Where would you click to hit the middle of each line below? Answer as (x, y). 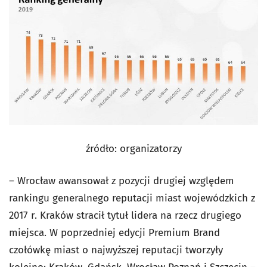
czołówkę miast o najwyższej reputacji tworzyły (116, 250)
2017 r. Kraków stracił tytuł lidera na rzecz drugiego (125, 216)
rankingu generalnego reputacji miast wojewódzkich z (132, 198)
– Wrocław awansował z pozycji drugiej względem (122, 181)
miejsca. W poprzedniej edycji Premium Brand (114, 233)
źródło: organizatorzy (133, 149)
